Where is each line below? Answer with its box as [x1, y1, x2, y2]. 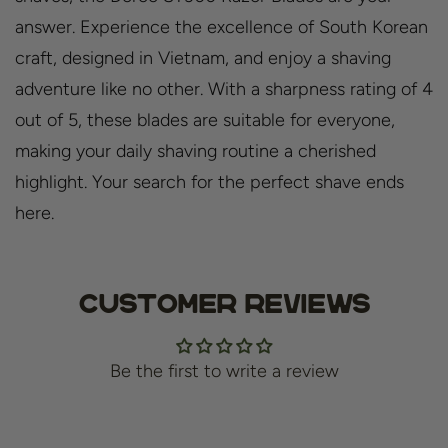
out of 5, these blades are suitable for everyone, [15, 108, 395, 131]
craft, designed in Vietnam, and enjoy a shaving [15, 46, 391, 69]
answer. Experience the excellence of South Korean [15, 15, 428, 38]
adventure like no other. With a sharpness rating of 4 [15, 77, 433, 100]
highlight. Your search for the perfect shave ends [15, 170, 404, 193]
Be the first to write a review [109, 359, 339, 382]
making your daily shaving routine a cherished [15, 139, 376, 162]
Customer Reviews [78, 288, 370, 318]
